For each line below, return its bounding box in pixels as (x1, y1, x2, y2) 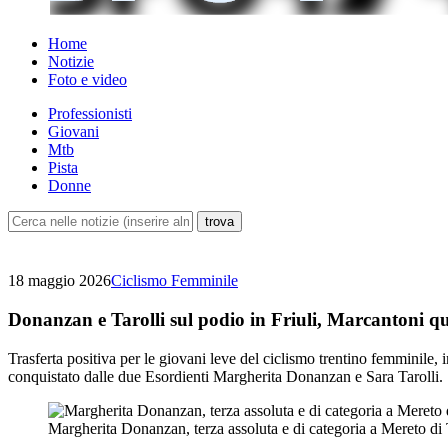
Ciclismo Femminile (111, 272, 238, 290)
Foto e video (48, 71, 127, 89)
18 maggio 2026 (8, 272, 111, 290)
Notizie (48, 53, 94, 71)
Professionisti (48, 105, 132, 123)
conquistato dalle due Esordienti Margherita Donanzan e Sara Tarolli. (8, 367, 443, 385)
